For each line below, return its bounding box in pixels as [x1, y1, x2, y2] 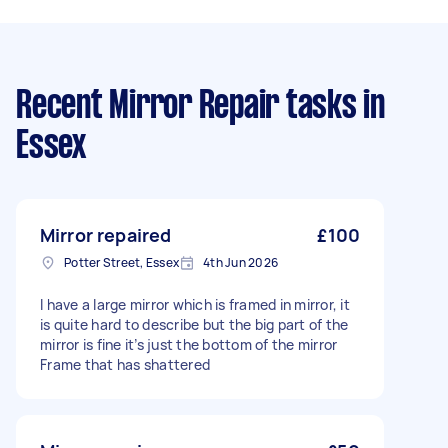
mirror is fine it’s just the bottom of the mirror [40, 335, 338, 354]
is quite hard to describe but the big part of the [40, 315, 349, 334]
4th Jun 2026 [203, 254, 278, 271]
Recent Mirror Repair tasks [16, 89, 357, 125]
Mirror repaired [40, 223, 172, 247]
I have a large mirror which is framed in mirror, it [40, 295, 350, 314]
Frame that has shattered [40, 355, 210, 374]
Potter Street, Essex [64, 254, 179, 271]
